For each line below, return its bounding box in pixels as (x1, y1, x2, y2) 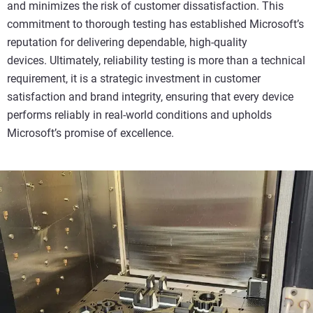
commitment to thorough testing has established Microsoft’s (7, 17, 304, 31)
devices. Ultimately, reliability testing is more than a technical (7, 54, 305, 68)
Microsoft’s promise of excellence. (7, 126, 174, 140)
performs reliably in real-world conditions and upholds (7, 108, 272, 122)
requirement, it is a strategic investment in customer (7, 72, 261, 86)
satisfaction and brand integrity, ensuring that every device (7, 90, 293, 104)
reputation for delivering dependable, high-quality (7, 36, 247, 50)
